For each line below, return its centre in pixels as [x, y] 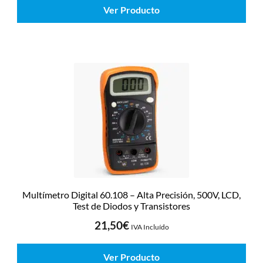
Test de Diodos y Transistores [131, 205]
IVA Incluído [150, 227]
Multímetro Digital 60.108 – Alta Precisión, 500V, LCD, [131, 194]
